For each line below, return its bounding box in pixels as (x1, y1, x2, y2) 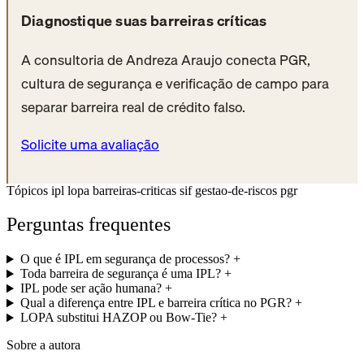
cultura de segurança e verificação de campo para (21, 72, 329, 95)
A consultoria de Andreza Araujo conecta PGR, (21, 49, 310, 71)
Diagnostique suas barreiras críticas (21, 9, 267, 33)
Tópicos (6, 183, 48, 197)
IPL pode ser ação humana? (19, 281, 162, 296)
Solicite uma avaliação (21, 133, 159, 156)
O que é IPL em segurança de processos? (19, 252, 230, 266)
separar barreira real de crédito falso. (21, 96, 245, 119)
